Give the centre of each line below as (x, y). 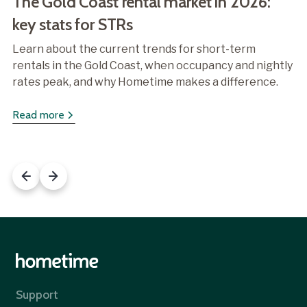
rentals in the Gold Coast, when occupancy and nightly (152, 65)
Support (37, 294)
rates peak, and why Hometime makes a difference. (145, 82)
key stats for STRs (73, 24)
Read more (38, 114)
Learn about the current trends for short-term (134, 49)
